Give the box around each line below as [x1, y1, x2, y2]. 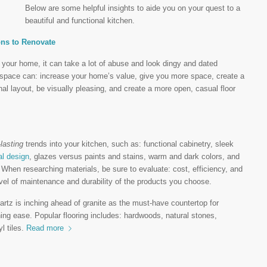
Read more [26, 223, 64, 232]
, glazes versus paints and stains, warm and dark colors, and [29, 152, 240, 161]
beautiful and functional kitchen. [25, 16, 135, 25]
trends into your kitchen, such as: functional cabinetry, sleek [23, 139, 234, 148]
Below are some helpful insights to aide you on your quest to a [25, 4, 240, 13]
